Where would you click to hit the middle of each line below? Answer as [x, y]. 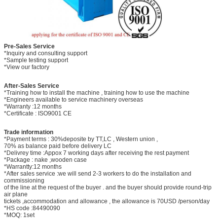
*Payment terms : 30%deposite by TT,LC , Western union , [81, 139]
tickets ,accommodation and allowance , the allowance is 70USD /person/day [107, 201]
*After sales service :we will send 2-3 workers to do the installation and [98, 173]
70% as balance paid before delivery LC [58, 146]
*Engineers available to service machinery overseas [74, 99]
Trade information [29, 132]
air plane [16, 194]
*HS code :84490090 [32, 208]
